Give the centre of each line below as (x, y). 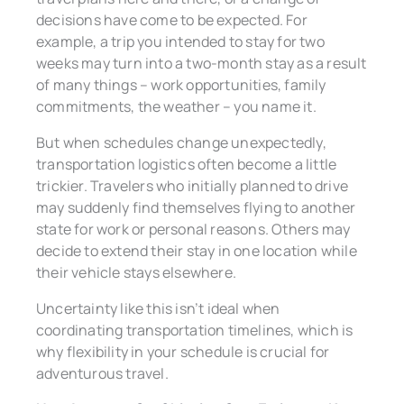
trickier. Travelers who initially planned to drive (193, 185)
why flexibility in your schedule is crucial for (183, 351)
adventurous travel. (102, 373)
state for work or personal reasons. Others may (193, 229)
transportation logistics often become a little (187, 164)
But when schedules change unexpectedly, (181, 142)
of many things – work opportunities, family (181, 84)
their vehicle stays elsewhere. (136, 272)
